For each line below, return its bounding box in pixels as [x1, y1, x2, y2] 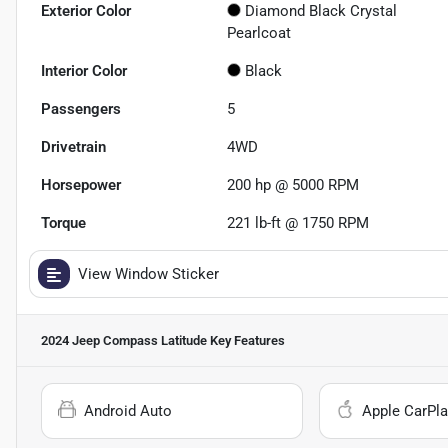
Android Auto [84, 402, 172, 421]
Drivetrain [41, 138, 106, 157]
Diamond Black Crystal [245, 2, 398, 21]
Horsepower [41, 176, 121, 195]
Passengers [41, 100, 121, 119]
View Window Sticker [78, 265, 219, 284]
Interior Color [41, 62, 127, 81]
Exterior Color [41, 2, 131, 21]
